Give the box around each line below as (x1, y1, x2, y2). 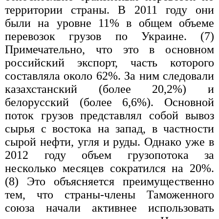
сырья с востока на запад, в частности (5, 122, 214, 135)
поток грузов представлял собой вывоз (5, 109, 214, 122)
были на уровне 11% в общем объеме (5, 17, 214, 30)
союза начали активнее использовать (5, 201, 214, 215)
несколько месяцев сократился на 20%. (5, 162, 214, 175)
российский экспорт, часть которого (5, 56, 214, 69)
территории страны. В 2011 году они (5, 3, 214, 17)
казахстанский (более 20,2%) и (5, 83, 214, 96)
